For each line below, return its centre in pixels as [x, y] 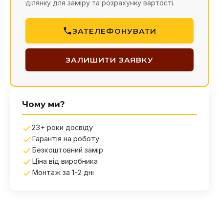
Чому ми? [44, 104]
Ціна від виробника [65, 162]
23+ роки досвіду [62, 128]
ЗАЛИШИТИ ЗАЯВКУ [109, 60]
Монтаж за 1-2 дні [63, 173]
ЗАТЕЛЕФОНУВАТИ [114, 31]
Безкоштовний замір [67, 150]
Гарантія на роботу [66, 139]
